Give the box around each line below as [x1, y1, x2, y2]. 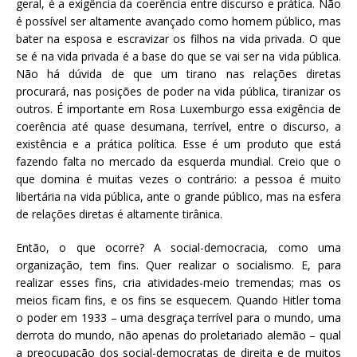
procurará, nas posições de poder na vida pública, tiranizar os [16, 83, 341, 99]
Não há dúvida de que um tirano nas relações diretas [16, 65, 341, 81]
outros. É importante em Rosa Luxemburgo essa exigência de [16, 100, 341, 116]
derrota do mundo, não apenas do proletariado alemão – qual [16, 327, 341, 343]
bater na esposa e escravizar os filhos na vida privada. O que [16, 30, 341, 46]
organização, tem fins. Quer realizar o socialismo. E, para [16, 257, 341, 273]
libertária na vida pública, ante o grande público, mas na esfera [16, 188, 341, 204]
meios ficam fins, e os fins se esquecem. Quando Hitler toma [16, 292, 341, 308]
